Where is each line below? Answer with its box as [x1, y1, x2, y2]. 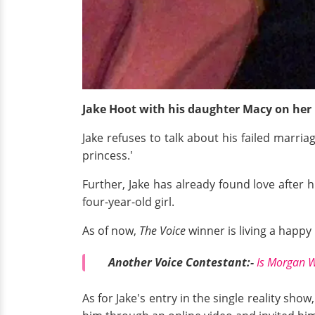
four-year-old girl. [82, 193, 174, 210]
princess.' [82, 147, 133, 163]
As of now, [82, 222, 139, 238]
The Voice [139, 222, 186, 238]
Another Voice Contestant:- [108, 255, 257, 271]
